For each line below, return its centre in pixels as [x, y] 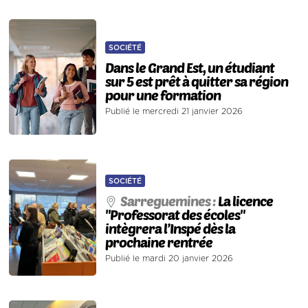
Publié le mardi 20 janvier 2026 [169, 258]
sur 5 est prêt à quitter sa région [197, 81]
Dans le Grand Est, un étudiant [190, 67]
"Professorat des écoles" [175, 214]
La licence [246, 200]
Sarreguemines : [169, 200]
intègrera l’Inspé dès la [170, 228]
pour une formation [163, 95]
